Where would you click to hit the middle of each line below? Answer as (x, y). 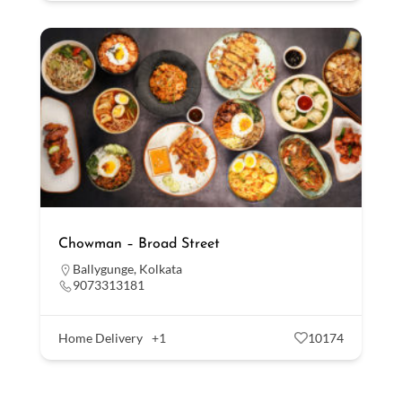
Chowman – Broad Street (139, 244)
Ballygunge (103, 268)
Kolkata (160, 268)
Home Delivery (100, 337)
